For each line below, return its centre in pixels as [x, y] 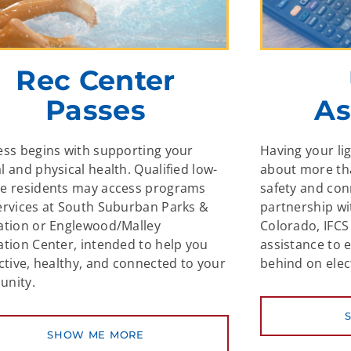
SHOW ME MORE [96, 334]
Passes [96, 110]
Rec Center [96, 80]
